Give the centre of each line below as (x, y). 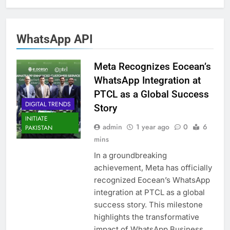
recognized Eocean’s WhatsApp (152, 180)
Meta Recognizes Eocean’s (152, 67)
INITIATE (36, 118)
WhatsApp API (55, 39)
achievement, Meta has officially (153, 168)
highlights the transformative (146, 217)
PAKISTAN (39, 128)
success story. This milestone (148, 205)
